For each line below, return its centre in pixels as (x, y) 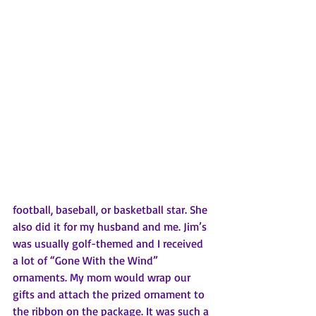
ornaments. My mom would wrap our (103, 278)
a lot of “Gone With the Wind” (87, 261)
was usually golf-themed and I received (109, 244)
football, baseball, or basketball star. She (111, 210)
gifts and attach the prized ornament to (110, 294)
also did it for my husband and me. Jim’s (111, 227)
